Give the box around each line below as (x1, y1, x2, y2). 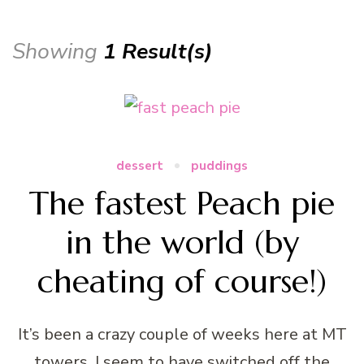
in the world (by (65, 221, 299, 262)
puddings (191, 157, 248, 175)
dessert (116, 157, 163, 175)
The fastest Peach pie (29, 182, 335, 223)
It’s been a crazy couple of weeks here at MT (17, 323, 347, 345)
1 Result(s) (103, 36, 213, 66)
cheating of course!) (37, 260, 327, 301)
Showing (12, 36, 103, 66)
